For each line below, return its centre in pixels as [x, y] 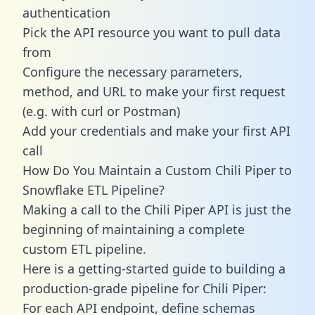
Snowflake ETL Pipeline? [94, 189]
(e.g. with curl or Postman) [101, 111]
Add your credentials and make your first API [156, 130]
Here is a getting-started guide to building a [154, 268]
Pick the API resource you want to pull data [152, 32]
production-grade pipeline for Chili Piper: [144, 288]
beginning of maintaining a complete [134, 229]
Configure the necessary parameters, [133, 71]
